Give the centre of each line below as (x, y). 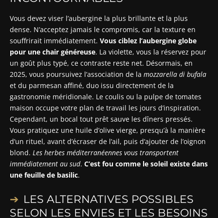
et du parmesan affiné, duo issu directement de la (92, 85)
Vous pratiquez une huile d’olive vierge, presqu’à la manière (108, 130)
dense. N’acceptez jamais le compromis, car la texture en (103, 29)
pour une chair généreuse (53, 52)
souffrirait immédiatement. (55, 40)
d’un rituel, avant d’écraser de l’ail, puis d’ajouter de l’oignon (108, 141)
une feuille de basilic (44, 175)
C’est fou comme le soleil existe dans (146, 163)
